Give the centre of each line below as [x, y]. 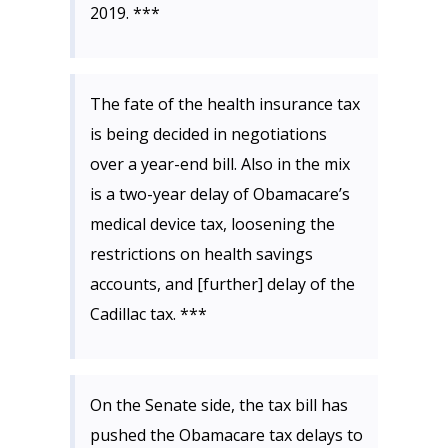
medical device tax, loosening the [212, 224]
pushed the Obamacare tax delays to [226, 435]
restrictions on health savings [201, 254]
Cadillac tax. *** [148, 314]
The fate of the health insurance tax [225, 104]
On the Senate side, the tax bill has [219, 405]
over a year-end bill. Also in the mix [220, 164]
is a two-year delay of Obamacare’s [220, 194]
